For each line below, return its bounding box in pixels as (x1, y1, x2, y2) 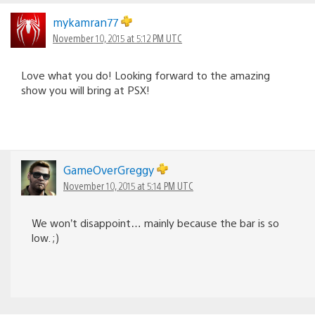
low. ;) (32, 230, 59, 244)
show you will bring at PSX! (21, 82, 150, 96)
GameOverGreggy (63, 162, 157, 177)
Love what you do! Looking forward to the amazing (21, 67, 270, 82)
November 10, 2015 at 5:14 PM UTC (63, 179, 193, 192)
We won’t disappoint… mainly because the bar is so (32, 215, 279, 229)
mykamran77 (53, 14, 121, 30)
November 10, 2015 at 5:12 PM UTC (53, 31, 182, 44)
